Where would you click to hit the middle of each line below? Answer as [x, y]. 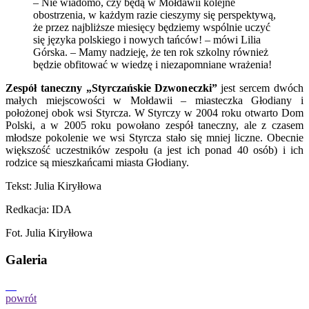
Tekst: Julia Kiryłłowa [53, 186]
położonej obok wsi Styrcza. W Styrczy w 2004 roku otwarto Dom [154, 112]
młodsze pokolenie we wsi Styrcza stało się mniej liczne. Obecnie [154, 137]
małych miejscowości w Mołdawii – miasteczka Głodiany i [154, 100]
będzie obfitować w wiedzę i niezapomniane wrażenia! [152, 64]
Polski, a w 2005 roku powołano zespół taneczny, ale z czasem [154, 125]
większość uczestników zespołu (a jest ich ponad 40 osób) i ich [154, 150]
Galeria [27, 259]
